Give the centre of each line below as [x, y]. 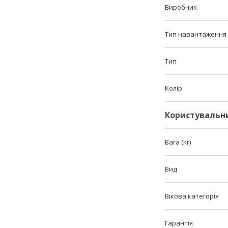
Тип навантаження [196, 34]
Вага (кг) [178, 142]
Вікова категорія [192, 196]
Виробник [181, 7]
